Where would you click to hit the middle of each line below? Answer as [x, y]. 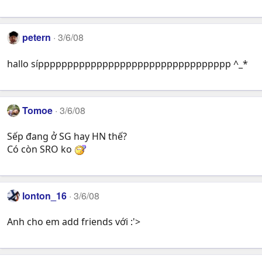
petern [37, 37]
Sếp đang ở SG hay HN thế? [67, 136]
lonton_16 [45, 195]
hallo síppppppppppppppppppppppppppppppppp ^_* [127, 63]
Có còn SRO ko [41, 149]
